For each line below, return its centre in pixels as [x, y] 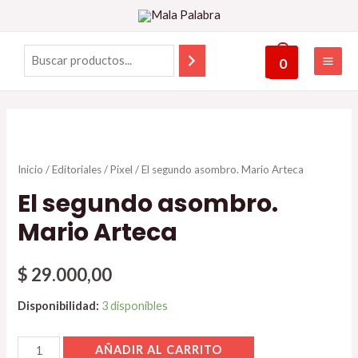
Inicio [31, 169]
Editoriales [77, 169]
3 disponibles [135, 305]
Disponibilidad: [59, 305]
